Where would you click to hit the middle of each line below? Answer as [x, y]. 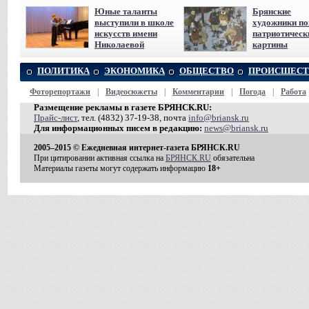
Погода [252, 92]
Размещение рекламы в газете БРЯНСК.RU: [123, 108]
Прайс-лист [56, 118]
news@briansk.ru [236, 128]
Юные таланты [126, 11]
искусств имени [126, 33]
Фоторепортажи [60, 92]
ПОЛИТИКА [63, 71]
